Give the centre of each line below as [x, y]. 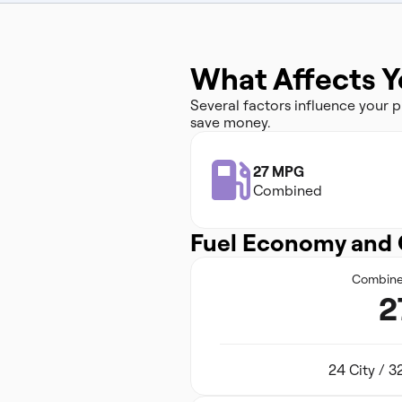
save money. [230, 122]
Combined [288, 190]
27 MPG [279, 171]
